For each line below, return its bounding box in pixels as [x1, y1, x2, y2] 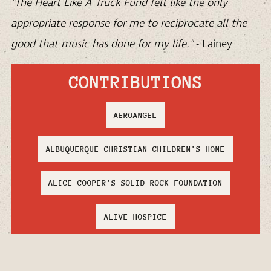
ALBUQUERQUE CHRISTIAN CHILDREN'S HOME [46, 144, 225, 154]
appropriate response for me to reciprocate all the [11, 16, 247, 31]
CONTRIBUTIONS [68, 71, 203, 92]
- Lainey [193, 37, 232, 52]
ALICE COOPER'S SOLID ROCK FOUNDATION [48, 178, 223, 188]
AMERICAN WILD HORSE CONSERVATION [58, 246, 213, 256]
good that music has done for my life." [11, 37, 193, 52]
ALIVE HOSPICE [104, 212, 167, 222]
